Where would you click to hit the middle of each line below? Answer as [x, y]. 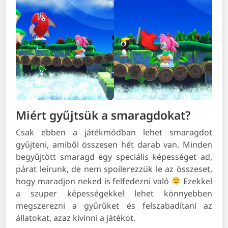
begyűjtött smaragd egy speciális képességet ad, [114, 156]
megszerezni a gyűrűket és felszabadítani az [114, 205]
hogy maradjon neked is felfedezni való [94, 181]
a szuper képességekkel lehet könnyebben [114, 193]
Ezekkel [196, 181]
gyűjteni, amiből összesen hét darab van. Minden [114, 144]
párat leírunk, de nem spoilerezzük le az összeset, [114, 169]
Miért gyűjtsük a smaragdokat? [104, 115]
